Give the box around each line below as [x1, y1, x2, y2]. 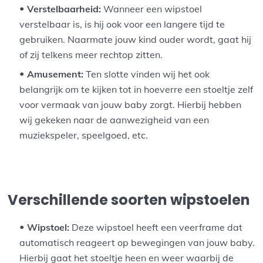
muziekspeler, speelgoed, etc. [19, 129, 149, 141]
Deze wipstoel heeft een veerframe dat [69, 221, 243, 234]
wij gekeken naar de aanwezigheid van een [19, 114, 210, 126]
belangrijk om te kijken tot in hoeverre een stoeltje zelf [19, 83, 254, 96]
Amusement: [27, 68, 84, 80]
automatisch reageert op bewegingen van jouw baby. [19, 237, 255, 249]
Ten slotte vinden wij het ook [83, 68, 210, 80]
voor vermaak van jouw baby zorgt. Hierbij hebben [19, 99, 242, 111]
